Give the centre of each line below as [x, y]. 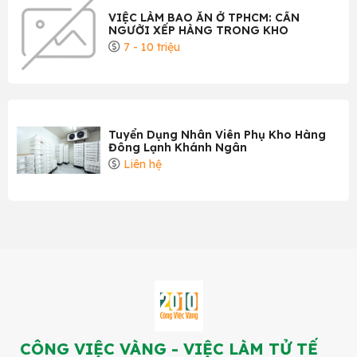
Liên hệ [141, 164]
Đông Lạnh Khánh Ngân [178, 147]
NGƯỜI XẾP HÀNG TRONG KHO [198, 30]
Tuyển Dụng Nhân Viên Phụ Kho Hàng [217, 134]
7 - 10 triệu [150, 47]
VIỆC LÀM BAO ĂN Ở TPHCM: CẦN [204, 17]
